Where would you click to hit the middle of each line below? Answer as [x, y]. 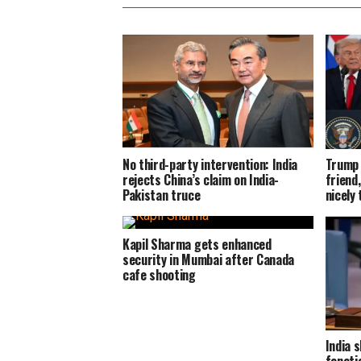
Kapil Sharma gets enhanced [197, 244]
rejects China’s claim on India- [201, 179]
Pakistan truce [162, 195]
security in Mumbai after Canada [209, 259]
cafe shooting [159, 275]
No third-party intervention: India [210, 164]
